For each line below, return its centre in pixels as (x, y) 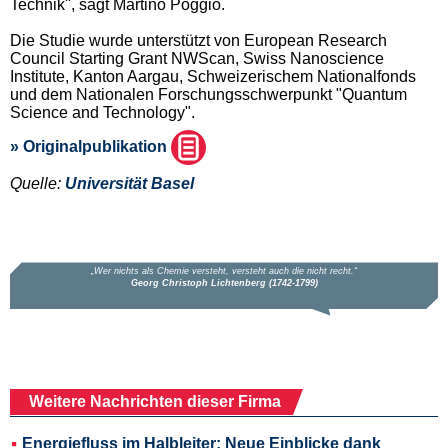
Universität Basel (129, 183)
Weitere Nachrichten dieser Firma (155, 401)
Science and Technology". (102, 112)
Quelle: (37, 183)
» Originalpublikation (90, 147)
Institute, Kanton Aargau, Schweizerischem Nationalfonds (213, 76)
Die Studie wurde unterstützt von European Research (198, 40)
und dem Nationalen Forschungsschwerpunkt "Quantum (208, 94)
